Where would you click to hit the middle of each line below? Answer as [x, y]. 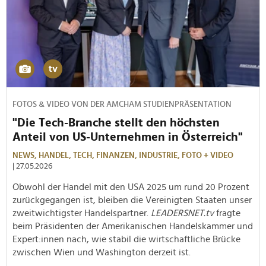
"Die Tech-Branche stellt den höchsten [116, 123]
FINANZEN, [118, 155]
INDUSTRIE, [160, 155]
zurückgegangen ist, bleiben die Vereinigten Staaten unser [132, 200]
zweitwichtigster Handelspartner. [82, 213]
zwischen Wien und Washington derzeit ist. [102, 252]
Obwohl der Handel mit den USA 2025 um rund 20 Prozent [131, 187]
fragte [228, 213]
